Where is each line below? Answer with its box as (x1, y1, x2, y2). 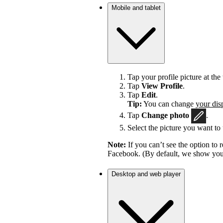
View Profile (141, 82, 183, 91)
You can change (142, 100, 196, 109)
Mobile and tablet (111, 3, 161, 11)
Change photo (141, 111, 191, 119)
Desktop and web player (111, 170, 181, 178)
